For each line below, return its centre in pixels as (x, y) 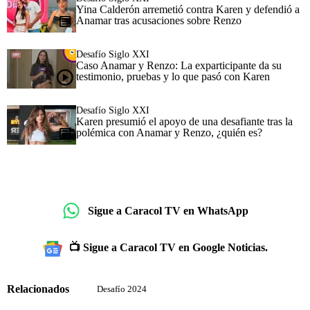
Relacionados (38, 289)
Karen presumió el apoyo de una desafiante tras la (184, 122)
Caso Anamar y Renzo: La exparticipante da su (179, 66)
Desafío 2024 (122, 289)
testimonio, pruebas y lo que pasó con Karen (173, 77)
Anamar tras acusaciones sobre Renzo (159, 21)
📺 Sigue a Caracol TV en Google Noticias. (168, 248)
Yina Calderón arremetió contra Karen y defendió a (188, 10)
